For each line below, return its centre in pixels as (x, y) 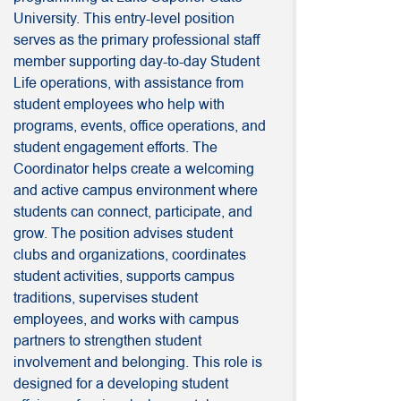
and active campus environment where (136, 191)
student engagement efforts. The (115, 148)
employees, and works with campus (126, 320)
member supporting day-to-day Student (137, 62)
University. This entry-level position (124, 19)
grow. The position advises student (123, 234)
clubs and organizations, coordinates (130, 255)
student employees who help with (119, 105)
